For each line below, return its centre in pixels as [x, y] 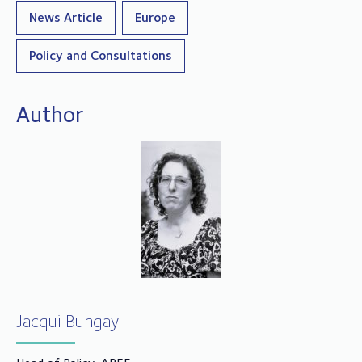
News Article [66, 18]
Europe [155, 18]
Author [50, 114]
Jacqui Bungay [67, 321]
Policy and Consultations [101, 56]
